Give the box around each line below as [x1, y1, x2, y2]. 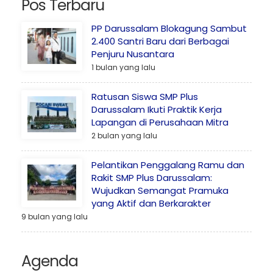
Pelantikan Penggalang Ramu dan [91, 158, 244, 171]
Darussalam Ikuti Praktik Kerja [91, 102, 222, 116]
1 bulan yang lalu [91, 62, 155, 73]
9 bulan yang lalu [21, 211, 88, 222]
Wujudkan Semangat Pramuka [91, 183, 229, 197]
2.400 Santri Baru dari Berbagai [91, 34, 229, 48]
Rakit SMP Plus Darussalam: [91, 171, 212, 184]
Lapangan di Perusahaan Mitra [91, 115, 229, 129]
